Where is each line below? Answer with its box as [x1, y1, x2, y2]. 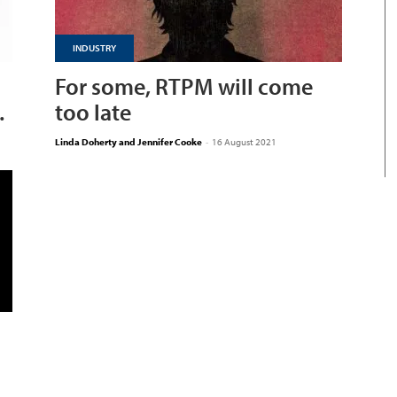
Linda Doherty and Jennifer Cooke [55, 136, 202, 149]
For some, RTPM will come [55, 72, 313, 101]
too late [55, 97, 131, 127]
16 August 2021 [212, 136, 276, 149]
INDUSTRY [73, 42, 116, 54]
